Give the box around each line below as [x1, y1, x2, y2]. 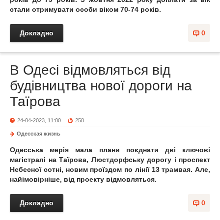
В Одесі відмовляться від [10, 62, 170, 78]
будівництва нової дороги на [10, 78, 192, 93]
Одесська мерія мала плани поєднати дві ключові [10, 146, 210, 154]
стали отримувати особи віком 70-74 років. [10, 5, 161, 13]
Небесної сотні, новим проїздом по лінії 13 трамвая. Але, [10, 165, 210, 173]
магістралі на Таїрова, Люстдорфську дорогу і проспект [10, 156, 210, 164]
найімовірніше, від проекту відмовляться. [10, 175, 157, 183]
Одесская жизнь [17, 131, 60, 137]
